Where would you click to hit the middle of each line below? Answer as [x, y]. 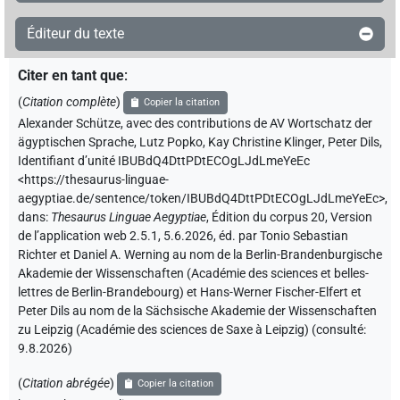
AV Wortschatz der [321, 124]
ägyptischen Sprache [76, 143]
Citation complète [69, 103]
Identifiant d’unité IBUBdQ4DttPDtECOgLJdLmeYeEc [164, 162]
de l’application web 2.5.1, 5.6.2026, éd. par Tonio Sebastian [183, 237]
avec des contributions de [196, 124]
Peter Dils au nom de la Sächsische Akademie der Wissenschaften [197, 312]
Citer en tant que [71, 76]
